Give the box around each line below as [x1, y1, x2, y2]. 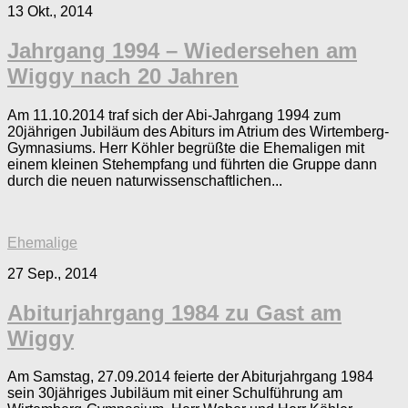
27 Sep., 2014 [7, 265, 97, 281]
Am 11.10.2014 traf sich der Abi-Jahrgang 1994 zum [7, 107, 341, 123]
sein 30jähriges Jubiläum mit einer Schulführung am [7, 385, 342, 402]
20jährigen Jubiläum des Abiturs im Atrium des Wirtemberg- [7, 123, 389, 139]
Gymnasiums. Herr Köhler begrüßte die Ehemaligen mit [7, 139, 364, 156]
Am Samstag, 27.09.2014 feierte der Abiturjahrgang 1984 [7, 369, 373, 385]
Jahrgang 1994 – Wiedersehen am [7, 37, 357, 63]
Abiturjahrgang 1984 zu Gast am [7, 300, 342, 325]
